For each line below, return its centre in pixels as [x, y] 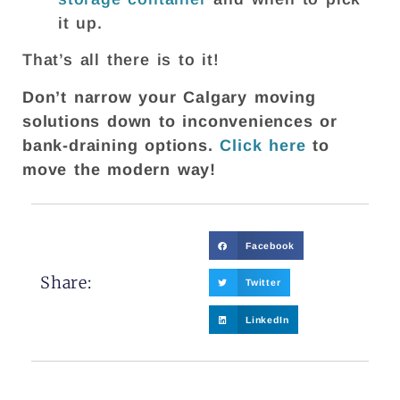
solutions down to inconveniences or [180, 121]
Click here [263, 145]
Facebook [270, 245]
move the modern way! [120, 169]
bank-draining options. [121, 145]
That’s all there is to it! [125, 60]
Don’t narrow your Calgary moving [169, 97]
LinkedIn [267, 319]
